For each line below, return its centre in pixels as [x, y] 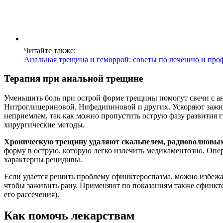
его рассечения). [32, 195]
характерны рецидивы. [43, 160]
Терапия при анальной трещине [73, 79]
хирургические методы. [44, 125]
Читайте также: [50, 50]
